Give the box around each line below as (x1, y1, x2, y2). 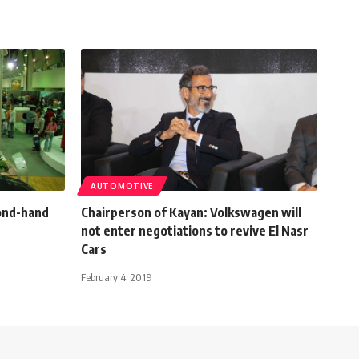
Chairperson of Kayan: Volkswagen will (81, 204, 301, 220)
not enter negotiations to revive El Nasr (81, 222, 309, 239)
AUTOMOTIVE (91, 180, 154, 191)
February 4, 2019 (81, 270, 152, 284)
